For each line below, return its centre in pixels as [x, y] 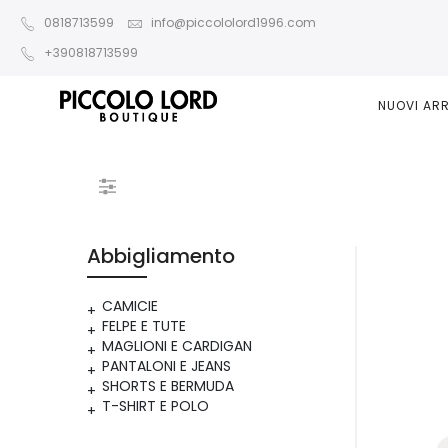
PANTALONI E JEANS [166, 366]
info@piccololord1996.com [233, 22]
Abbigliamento [161, 256]
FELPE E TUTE [144, 326]
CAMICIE [130, 306]
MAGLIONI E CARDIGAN [177, 346]
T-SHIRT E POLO [155, 406]
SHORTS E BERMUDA [168, 386]
